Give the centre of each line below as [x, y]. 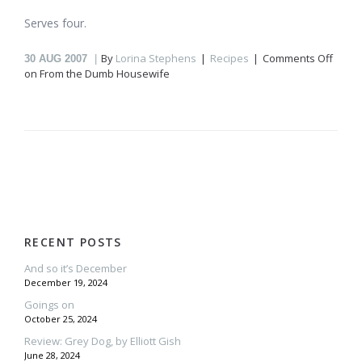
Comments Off [298, 58]
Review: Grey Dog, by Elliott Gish [103, 341]
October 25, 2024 [61, 319]
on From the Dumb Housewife [97, 74]
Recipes [229, 58]
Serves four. [55, 23]
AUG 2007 [63, 59]
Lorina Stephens [156, 58]
